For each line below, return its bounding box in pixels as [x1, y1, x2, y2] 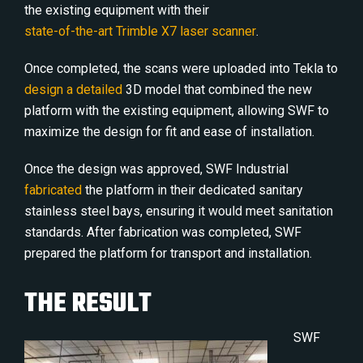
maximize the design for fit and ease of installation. [24, 124, 314, 139]
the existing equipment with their [24, 2, 209, 18]
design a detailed [24, 82, 122, 97]
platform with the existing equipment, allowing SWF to [24, 103, 329, 118]
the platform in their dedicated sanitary [82, 182, 303, 198]
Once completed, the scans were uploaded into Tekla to [24, 61, 338, 76]
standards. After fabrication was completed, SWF [24, 224, 301, 240]
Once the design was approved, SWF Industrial [24, 161, 288, 177]
